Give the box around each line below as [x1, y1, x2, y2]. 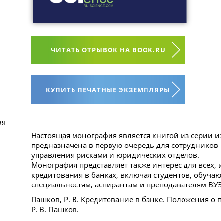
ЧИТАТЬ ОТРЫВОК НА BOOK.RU [50, 45, 166, 54]
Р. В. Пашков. [31, 204, 79, 214]
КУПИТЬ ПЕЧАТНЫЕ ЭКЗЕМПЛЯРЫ [46, 85, 171, 94]
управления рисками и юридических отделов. [31, 149, 199, 160]
